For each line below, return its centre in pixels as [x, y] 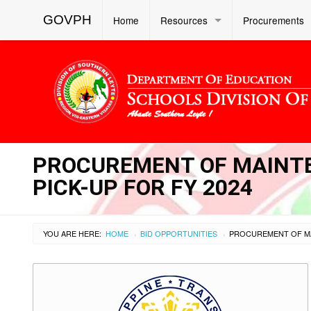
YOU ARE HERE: [72, 233]
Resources [184, 20]
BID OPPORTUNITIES [179, 233]
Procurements [274, 20]
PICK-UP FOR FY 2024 [143, 187]
